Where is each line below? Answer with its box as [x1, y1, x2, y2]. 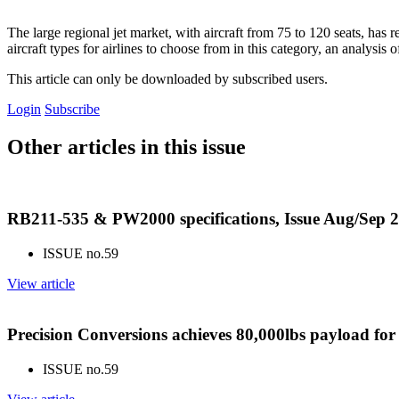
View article [7, 276, 75, 292]
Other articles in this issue [7, 134, 246, 159]
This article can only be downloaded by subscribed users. [7, 70, 328, 86]
